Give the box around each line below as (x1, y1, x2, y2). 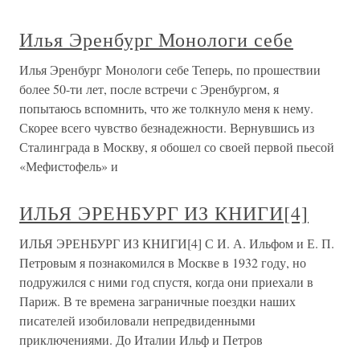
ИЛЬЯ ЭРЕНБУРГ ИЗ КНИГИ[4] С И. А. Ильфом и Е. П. (19, 235, 334, 252)
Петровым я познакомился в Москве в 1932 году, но (19, 254, 306, 272)
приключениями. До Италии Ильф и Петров (19, 331, 263, 349)
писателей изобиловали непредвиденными (19, 312, 256, 329)
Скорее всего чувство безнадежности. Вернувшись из (19, 119, 314, 137)
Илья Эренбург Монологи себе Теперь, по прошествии (19, 61, 321, 79)
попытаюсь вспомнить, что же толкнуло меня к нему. (19, 100, 313, 117)
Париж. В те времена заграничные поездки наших (19, 292, 296, 310)
